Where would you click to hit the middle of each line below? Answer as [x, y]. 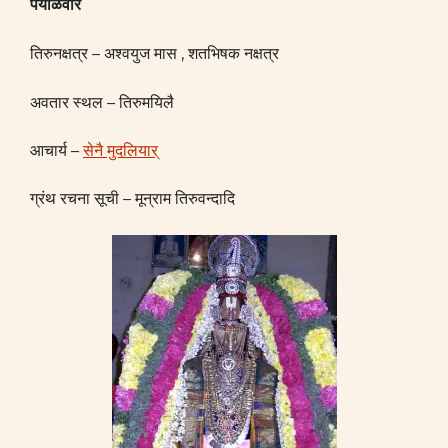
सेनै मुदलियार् [120, 150]
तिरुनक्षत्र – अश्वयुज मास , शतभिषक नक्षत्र [154, 53]
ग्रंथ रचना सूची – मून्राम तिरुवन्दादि [132, 198]
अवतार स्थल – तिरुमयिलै [102, 102]
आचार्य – [56, 150]
